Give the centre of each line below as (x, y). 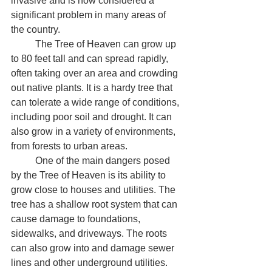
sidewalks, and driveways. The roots (90, 233)
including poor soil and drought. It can (93, 117)
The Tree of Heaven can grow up (23, 44)
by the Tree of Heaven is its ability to (90, 175)
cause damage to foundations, (77, 219)
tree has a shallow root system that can (95, 204)
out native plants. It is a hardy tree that (93, 87)
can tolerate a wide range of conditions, (96, 102)
